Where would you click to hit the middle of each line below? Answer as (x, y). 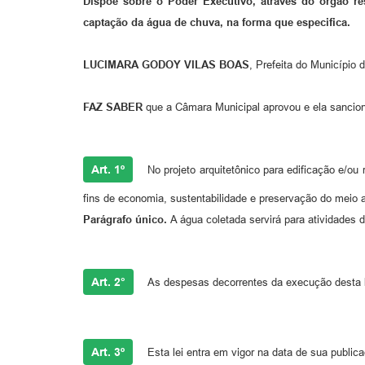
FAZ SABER (114, 108)
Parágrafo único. (127, 220)
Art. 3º (108, 352)
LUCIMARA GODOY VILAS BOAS (166, 65)
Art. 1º (108, 170)
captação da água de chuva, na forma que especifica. (217, 23)
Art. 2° (108, 282)
